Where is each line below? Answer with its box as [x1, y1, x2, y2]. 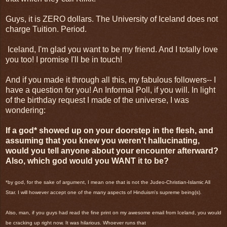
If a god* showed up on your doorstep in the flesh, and [6, 126, 213, 135]
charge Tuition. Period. [6, 25, 87, 34]
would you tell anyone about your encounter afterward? [6, 146, 218, 156]
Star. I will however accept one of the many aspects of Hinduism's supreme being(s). [6, 190, 202, 196]
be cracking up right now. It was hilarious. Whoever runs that [6, 220, 146, 226]
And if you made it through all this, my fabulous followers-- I [6, 75, 216, 85]
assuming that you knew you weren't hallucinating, [6, 136, 200, 145]
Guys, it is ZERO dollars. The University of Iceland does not [6, 15, 218, 24]
